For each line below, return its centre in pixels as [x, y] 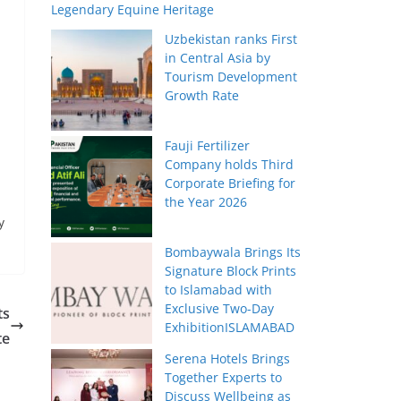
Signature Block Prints [231, 271]
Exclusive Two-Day [220, 309]
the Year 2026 [206, 202]
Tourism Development [231, 77]
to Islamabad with [219, 290]
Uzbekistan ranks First [231, 39]
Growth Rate [202, 96]
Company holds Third [230, 165]
